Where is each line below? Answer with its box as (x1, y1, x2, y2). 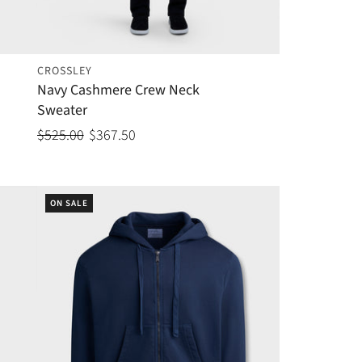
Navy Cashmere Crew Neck (36, 80, 200, 101)
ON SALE (49, 197, 88, 210)
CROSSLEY (36, 63, 92, 80)
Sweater (36, 100, 87, 121)
